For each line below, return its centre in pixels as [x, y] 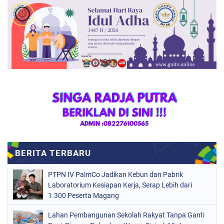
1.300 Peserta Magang [83, 196]
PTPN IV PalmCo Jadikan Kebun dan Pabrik [115, 175]
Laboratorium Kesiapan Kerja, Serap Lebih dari [120, 185]
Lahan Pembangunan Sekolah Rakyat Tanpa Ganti [126, 215]
